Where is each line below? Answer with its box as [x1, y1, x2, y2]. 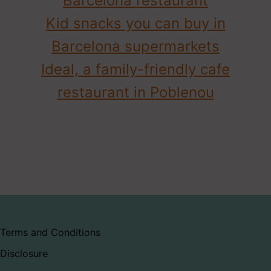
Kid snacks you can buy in [45, 14, 226, 32]
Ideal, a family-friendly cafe [41, 60, 230, 78]
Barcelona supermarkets [51, 37, 220, 55]
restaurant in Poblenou [57, 83, 214, 101]
